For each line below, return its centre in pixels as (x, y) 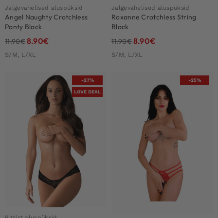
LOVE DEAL (87, 91)
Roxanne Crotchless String (154, 17)
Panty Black (24, 27)
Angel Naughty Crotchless (46, 17)
